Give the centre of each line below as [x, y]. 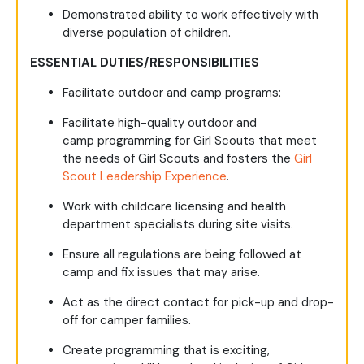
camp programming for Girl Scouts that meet [190, 141]
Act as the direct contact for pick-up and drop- [198, 303]
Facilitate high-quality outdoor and [160, 123]
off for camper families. [127, 321]
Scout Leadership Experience [145, 177]
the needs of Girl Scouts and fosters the [178, 159]
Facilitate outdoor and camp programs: [172, 93]
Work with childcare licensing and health [174, 207]
